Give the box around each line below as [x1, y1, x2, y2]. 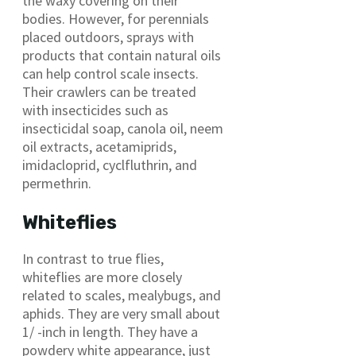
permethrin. [22, 174, 95, 193]
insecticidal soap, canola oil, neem [22, 119, 223, 138]
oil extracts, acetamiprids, [22, 137, 176, 157]
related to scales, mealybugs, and [22, 286, 221, 305]
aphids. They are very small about [22, 304, 220, 323]
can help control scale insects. [22, 64, 199, 83]
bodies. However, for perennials [22, 10, 209, 29]
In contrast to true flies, [22, 250, 164, 269]
